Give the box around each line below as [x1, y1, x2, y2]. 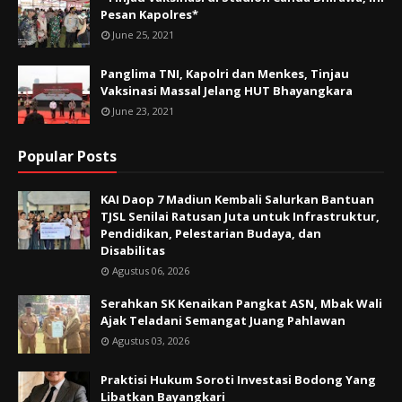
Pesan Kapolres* [100, 6, 198, 23]
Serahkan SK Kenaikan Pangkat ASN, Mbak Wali [100, 295, 382, 312]
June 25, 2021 [112, 28, 174, 42]
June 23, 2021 [112, 104, 174, 118]
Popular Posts [18, 146, 117, 167]
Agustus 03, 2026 [112, 334, 189, 348]
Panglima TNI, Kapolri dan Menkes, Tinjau [100, 66, 349, 83]
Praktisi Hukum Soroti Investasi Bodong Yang [100, 371, 376, 389]
